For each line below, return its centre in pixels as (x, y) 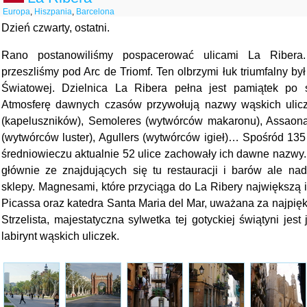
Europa (16, 12)
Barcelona (95, 12)
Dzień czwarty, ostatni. (56, 28)
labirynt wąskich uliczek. (62, 236)
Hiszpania (53, 12)
